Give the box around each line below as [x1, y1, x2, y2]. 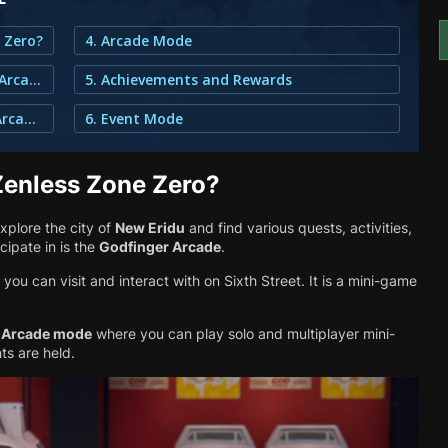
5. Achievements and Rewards [85, 70, 292, 89]
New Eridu [115, 219, 185, 236]
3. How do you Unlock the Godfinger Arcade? [24, 109, 36, 128]
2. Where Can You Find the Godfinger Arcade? [29, 70, 41, 89]
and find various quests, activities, [185, 219, 412, 236]
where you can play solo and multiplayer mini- [92, 325, 395, 342]
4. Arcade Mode [85, 31, 192, 50]
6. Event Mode [85, 109, 183, 128]
